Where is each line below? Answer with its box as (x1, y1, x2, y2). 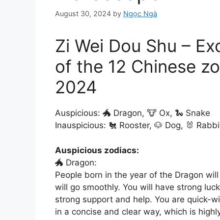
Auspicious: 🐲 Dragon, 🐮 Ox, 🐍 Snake (55, 108, 210, 118)
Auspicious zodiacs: (55, 145, 139, 155)
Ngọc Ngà (123, 9, 157, 18)
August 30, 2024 (55, 9, 111, 18)
